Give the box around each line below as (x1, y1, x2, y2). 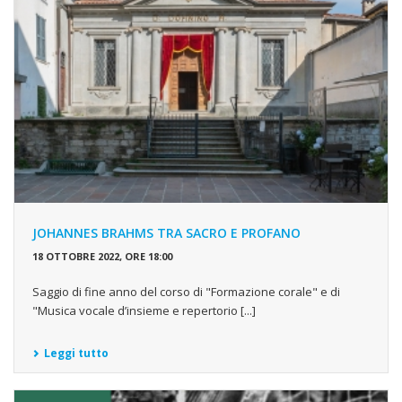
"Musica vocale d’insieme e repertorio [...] (32, 302, 256, 319)
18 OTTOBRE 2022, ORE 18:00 (32, 249, 172, 264)
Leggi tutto (44, 345, 109, 362)
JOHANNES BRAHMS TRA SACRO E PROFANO (32, 224, 301, 242)
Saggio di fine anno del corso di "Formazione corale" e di (32, 284, 340, 301)
